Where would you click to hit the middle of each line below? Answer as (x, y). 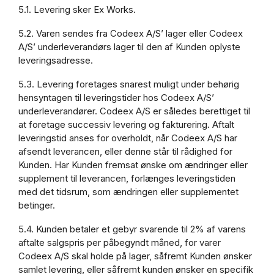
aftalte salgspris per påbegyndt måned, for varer (120, 242)
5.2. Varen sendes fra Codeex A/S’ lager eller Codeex (131, 33)
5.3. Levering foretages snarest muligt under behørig (129, 84)
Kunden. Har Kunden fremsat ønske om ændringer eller (133, 165)
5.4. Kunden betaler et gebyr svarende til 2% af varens (132, 229)
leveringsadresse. (56, 60)
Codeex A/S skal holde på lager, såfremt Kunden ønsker (135, 256)
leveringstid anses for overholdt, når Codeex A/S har (128, 138)
